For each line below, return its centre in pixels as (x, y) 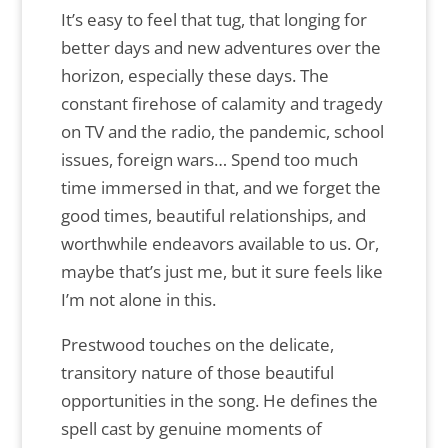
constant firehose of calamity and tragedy (221, 104)
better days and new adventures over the (220, 48)
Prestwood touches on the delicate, (197, 345)
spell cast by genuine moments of (191, 429)
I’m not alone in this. (140, 300)
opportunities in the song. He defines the (219, 401)
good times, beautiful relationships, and (213, 216)
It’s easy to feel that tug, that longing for (213, 20)
